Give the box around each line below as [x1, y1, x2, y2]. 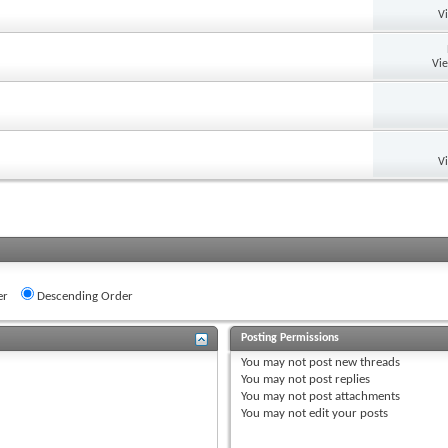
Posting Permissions [241, 331, 340, 344]
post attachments [306, 389, 401, 403]
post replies [306, 372, 371, 386]
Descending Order [34, 289, 133, 303]
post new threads [306, 355, 401, 369]
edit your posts [306, 406, 389, 420]
